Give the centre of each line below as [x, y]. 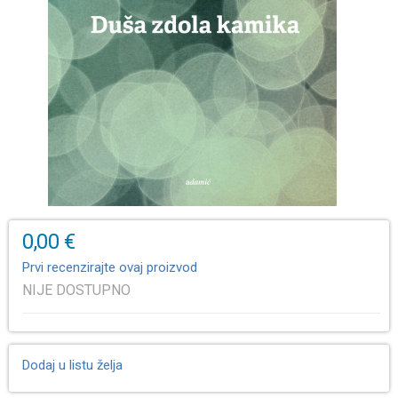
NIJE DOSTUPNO [76, 290]
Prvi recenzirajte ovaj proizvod [110, 267]
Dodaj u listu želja [72, 365]
